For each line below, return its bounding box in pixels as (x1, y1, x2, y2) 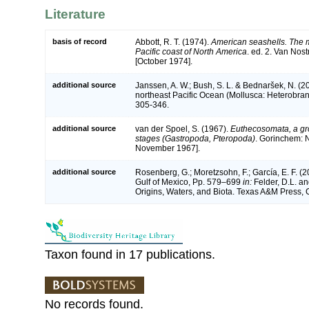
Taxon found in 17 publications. (45, 247, 215, 261)
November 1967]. (135, 143, 200, 153)
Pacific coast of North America (135, 46, 247, 57)
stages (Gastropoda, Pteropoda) (135, 133, 255, 143)
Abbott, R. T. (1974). (135, 37, 211, 47)
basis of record (52, 37, 107, 46)
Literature (45, 7, 106, 22)
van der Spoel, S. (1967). (135, 123, 230, 134)
